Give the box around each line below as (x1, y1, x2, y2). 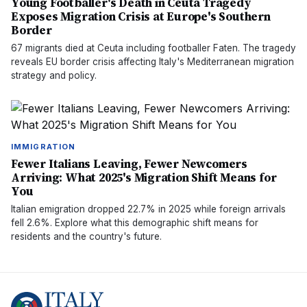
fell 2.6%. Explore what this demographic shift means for (11, 217, 258, 228)
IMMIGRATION (11, 142, 76, 151)
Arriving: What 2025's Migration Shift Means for (11, 169, 277, 186)
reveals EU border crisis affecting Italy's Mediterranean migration (11, 56, 294, 67)
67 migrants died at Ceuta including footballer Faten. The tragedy (11, 42, 296, 53)
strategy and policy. (11, 70, 97, 81)
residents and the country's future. (11, 231, 162, 242)
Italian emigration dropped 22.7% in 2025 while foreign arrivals (11, 204, 286, 214)
